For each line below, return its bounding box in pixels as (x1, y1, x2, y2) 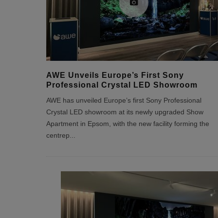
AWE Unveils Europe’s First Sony (46, 71, 184, 79)
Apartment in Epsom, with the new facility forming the (46, 120, 209, 127)
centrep (46, 132, 70, 139)
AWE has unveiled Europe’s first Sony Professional (46, 97, 201, 104)
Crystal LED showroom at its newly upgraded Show (46, 109, 203, 116)
